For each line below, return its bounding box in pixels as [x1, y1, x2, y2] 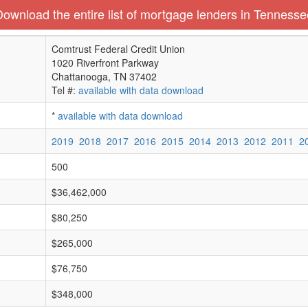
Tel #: [52, 83, 78, 97]
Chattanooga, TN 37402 [52, 69, 157, 83]
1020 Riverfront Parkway [52, 56, 159, 69]
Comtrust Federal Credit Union [52, 42, 185, 56]
